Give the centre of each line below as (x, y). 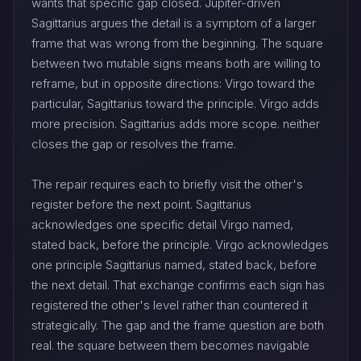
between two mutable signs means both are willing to (176, 64)
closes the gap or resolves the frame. (134, 144)
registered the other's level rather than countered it (170, 305)
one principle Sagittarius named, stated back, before (174, 265)
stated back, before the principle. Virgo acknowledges (180, 245)
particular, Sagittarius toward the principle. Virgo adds (175, 104)
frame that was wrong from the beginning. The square (177, 44)
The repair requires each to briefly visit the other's (167, 185)
